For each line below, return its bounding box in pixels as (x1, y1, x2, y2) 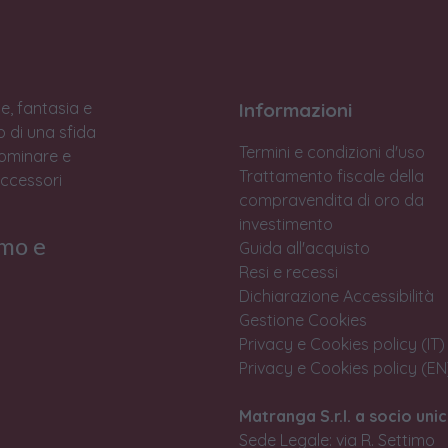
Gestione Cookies (239, 310, 367, 331)
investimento (239, 214, 333, 235)
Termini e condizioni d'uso (239, 142, 425, 163)
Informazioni (239, 98, 352, 123)
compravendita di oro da (239, 190, 424, 211)
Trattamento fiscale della (239, 166, 424, 187)
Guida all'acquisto (239, 238, 370, 259)
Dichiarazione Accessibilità (239, 286, 434, 307)
